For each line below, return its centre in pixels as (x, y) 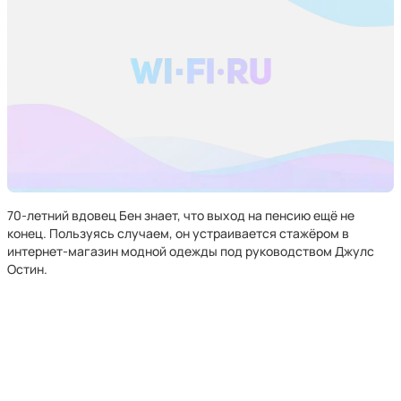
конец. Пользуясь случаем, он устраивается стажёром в (178, 233)
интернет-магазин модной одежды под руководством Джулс (191, 251)
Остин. (27, 269)
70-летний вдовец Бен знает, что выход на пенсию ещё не (181, 215)
